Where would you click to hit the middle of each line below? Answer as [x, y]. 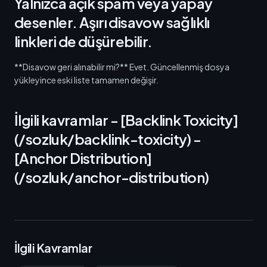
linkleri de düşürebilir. [83, 41]
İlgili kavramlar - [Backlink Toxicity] [126, 120]
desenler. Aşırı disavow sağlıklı [112, 22]
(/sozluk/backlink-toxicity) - [108, 139]
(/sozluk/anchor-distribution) [112, 177]
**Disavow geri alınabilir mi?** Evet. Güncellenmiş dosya [122, 67]
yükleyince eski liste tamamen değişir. [86, 80]
